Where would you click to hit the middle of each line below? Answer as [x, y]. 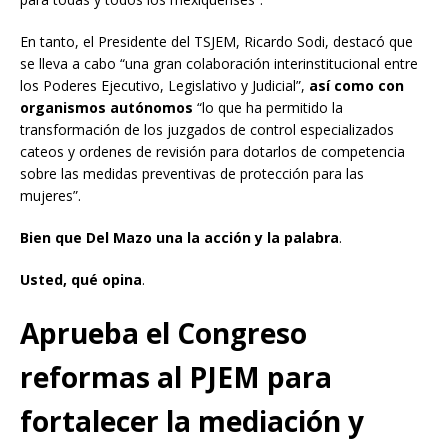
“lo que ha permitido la [268, 108]
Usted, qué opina [81, 280]
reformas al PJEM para [176, 377]
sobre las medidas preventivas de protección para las [192, 174]
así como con [356, 86]
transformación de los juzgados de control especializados [207, 130]
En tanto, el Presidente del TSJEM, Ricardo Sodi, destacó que [216, 42]
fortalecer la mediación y [192, 421]
